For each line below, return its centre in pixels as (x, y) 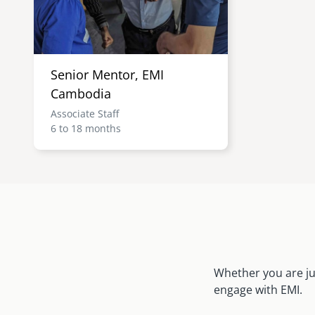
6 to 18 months (86, 128)
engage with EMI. (258, 289)
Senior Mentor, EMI (107, 74)
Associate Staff (85, 113)
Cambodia (81, 93)
